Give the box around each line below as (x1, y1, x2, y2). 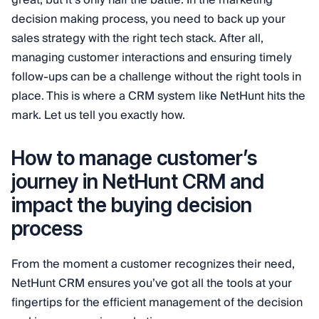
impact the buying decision (11, 193, 252, 218)
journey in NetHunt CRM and (11, 169, 264, 194)
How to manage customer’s (11, 146, 257, 171)
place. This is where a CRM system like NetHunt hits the (11, 86, 305, 107)
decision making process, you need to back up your (11, 9, 286, 30)
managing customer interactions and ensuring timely (11, 48, 292, 68)
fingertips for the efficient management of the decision (11, 293, 303, 313)
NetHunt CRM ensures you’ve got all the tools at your (11, 273, 292, 294)
